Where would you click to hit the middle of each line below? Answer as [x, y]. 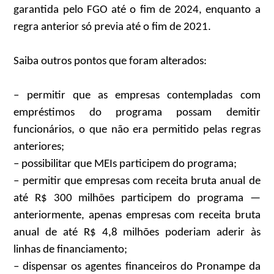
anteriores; [39, 147]
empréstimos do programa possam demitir [137, 113]
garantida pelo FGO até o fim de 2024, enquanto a [137, 10]
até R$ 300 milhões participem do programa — [137, 198]
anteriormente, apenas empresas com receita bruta [137, 215]
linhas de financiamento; [71, 250]
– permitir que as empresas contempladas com [137, 95]
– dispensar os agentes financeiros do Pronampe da [137, 267]
